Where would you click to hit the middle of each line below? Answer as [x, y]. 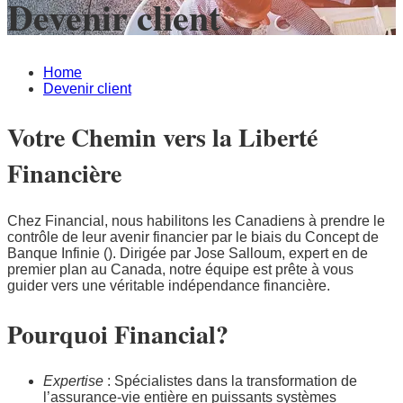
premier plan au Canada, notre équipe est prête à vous [180, 269]
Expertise [73, 381]
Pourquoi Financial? [118, 334]
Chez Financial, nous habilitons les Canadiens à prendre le [196, 220]
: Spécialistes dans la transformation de [230, 381]
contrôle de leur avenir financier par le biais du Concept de [193, 237]
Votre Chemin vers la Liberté [162, 138]
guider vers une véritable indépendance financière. [169, 285]
